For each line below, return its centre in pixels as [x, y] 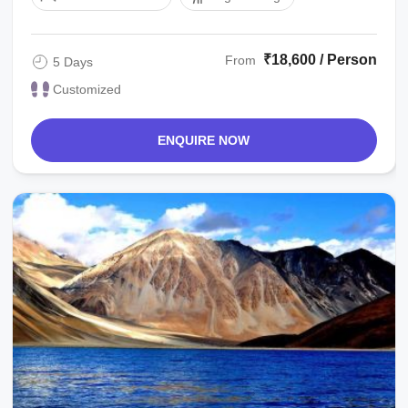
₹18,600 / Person [320, 59]
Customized [87, 89]
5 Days [73, 61]
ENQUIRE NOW [204, 140]
